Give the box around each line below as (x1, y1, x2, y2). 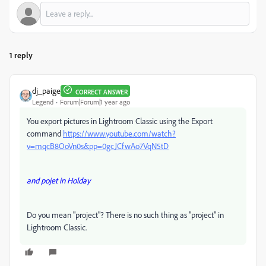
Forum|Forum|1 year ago (60, 97, 130, 106)
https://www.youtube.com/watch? (63, 128, 176, 138)
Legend (32, 97, 53, 106)
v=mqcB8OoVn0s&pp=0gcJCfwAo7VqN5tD (27, 141, 169, 151)
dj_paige (32, 85, 61, 96)
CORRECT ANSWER (75, 87, 128, 96)
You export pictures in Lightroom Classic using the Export (27, 116, 213, 126)
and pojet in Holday (27, 175, 90, 185)
